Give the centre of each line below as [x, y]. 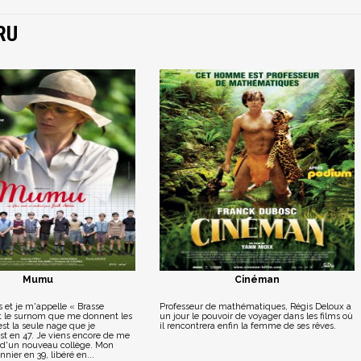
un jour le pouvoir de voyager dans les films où [256, 316]
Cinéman [257, 280]
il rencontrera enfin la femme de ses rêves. [247, 326]
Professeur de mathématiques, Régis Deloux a [255, 307]
